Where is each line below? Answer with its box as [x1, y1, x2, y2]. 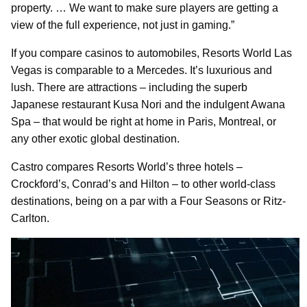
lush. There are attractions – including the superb [11, 82, 247, 94]
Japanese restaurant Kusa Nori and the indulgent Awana [11, 99, 285, 111]
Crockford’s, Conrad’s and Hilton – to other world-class [11, 178, 275, 191]
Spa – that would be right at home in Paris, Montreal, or [11, 116, 276, 128]
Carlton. [11, 212, 49, 225]
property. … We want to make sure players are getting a [11, 2, 278, 14]
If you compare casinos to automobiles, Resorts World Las [11, 47, 292, 60]
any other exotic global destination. [11, 133, 180, 145]
